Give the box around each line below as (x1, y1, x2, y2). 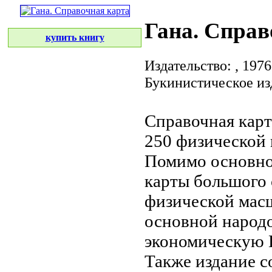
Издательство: (144, 56, 235, 73)
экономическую (144, 231, 268, 251)
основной (144, 211, 218, 231)
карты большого (144, 171, 267, 191)
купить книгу (45, 32, 104, 42)
